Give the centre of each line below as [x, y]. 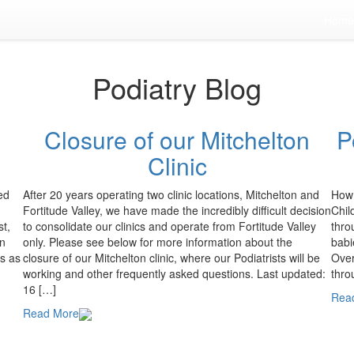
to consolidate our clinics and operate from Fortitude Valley [169, 226]
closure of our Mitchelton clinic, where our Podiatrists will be [171, 258]
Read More [51, 313]
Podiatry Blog [177, 87]
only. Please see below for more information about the [158, 242]
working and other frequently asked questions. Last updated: [174, 273]
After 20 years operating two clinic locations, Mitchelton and [171, 194]
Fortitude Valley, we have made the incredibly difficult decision [177, 210]
